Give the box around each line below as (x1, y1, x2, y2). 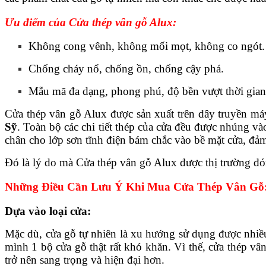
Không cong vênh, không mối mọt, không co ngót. (28, 40, 265, 53)
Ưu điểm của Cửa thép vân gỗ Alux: (5, 15, 176, 28)
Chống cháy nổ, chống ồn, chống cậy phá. (28, 62, 224, 75)
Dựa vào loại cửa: (5, 204, 91, 217)
